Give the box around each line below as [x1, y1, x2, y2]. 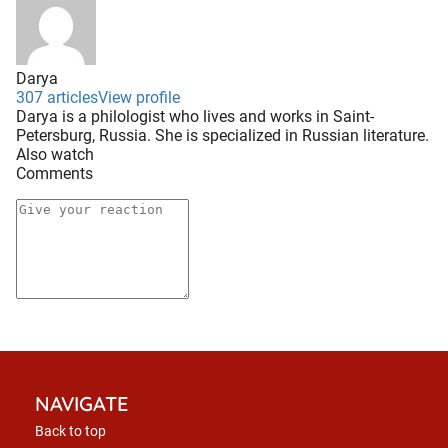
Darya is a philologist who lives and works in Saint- [16, 107, 374, 127]
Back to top [35, 423, 106, 440]
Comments [16, 164, 93, 184]
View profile [98, 88, 180, 108]
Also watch [16, 145, 94, 165]
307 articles [16, 88, 98, 108]
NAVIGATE [35, 391, 128, 417]
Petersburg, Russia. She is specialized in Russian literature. [16, 126, 429, 146]
